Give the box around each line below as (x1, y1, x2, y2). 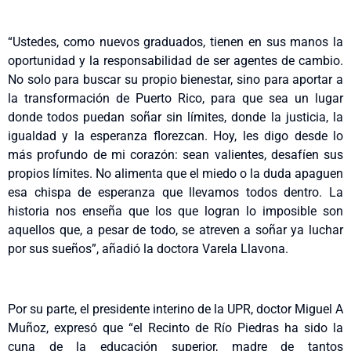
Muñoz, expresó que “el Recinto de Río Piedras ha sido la (8, 320, 343, 336)
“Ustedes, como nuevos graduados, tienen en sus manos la (8, 34, 343, 50)
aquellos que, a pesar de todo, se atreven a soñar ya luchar (8, 223, 343, 238)
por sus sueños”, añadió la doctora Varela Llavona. (8, 241, 288, 257)
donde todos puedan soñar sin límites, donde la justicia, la (8, 110, 343, 125)
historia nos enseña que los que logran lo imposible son (8, 204, 343, 219)
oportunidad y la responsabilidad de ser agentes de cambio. (8, 53, 343, 69)
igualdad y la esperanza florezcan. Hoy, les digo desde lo (8, 128, 343, 144)
